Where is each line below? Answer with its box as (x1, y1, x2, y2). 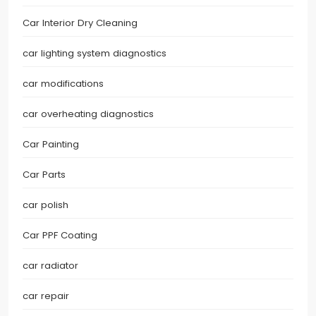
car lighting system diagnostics (23, 47, 166, 61)
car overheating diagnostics (23, 107, 154, 121)
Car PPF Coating (23, 229, 97, 243)
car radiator (23, 259, 78, 273)
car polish (23, 198, 68, 212)
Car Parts (23, 168, 66, 182)
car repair (23, 289, 69, 303)
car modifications (23, 77, 104, 91)
